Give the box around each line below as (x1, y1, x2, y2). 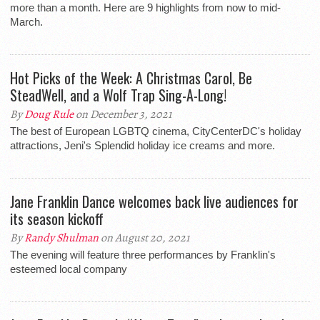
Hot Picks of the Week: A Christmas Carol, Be (10, 67, 252, 89)
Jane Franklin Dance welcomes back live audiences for (10, 191, 299, 212)
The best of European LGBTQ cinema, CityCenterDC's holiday (10, 125, 301, 137)
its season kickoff (10, 208, 104, 229)
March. (10, 16, 43, 28)
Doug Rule (24, 106, 74, 122)
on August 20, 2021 (99, 230, 189, 246)
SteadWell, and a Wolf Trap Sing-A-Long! (10, 84, 226, 106)
